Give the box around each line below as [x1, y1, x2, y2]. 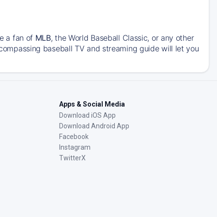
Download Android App [59, 122, 129, 130]
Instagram [59, 143, 91, 151]
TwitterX [59, 154, 86, 162]
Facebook [59, 132, 89, 140]
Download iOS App [59, 111, 116, 119]
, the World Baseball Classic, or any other [50, 32, 194, 43]
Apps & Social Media [59, 100, 125, 108]
